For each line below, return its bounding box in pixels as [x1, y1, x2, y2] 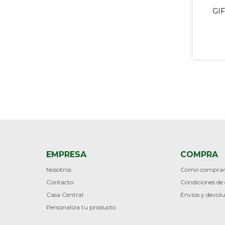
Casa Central [46, 190, 83, 198]
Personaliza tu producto [46, 203, 116, 211]
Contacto [46, 178, 73, 186]
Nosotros [46, 165, 71, 173]
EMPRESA [46, 149, 86, 159]
